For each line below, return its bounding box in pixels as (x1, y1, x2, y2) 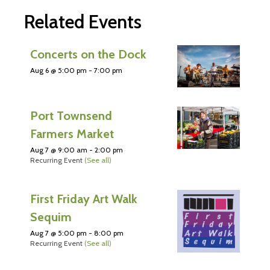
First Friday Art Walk (30, 191, 137, 206)
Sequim (30, 209, 72, 224)
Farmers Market (30, 126, 114, 141)
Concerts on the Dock (30, 47, 146, 62)
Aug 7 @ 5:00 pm (30, 228, 87, 237)
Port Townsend (30, 108, 112, 123)
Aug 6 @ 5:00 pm (30, 66, 87, 75)
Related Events (24, 10, 142, 34)
